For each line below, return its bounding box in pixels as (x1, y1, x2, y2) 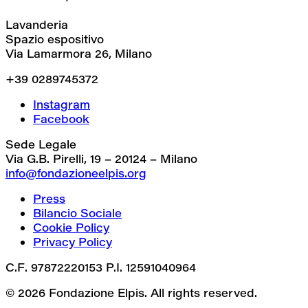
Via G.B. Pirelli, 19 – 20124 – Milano (5, 151, 197, 166)
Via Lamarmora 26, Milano (5, 45, 152, 60)
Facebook (33, 111, 89, 126)
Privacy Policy (33, 234, 112, 249)
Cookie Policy (33, 219, 109, 234)
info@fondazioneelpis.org (5, 165, 146, 180)
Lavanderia (5, 16, 68, 32)
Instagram (33, 96, 90, 111)
